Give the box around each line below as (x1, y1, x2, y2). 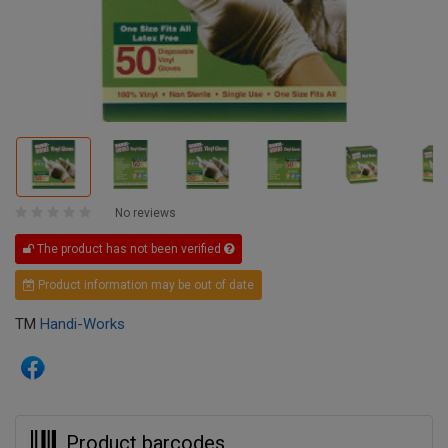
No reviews (115, 206, 176, 221)
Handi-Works (40, 315, 125, 334)
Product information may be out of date (35, 278, 254, 293)
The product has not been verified (34, 242, 224, 257)
